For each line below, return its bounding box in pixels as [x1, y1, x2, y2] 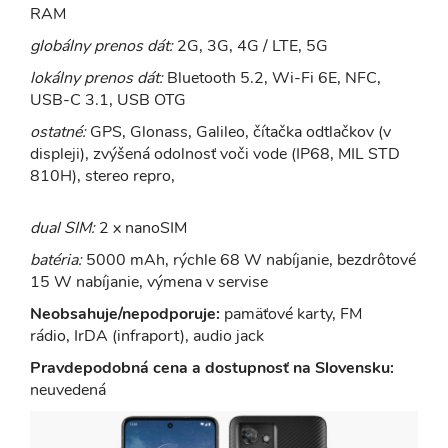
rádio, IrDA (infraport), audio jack [30, 324, 264, 347]
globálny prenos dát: [30, 34, 177, 57]
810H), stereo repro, [30, 164, 179, 187]
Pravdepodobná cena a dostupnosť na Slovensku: [30, 356, 394, 379]
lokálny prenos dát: [30, 66, 163, 89]
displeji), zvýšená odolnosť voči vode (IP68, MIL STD [30, 142, 400, 165]
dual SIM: [30, 216, 99, 239]
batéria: [30, 248, 82, 271]
